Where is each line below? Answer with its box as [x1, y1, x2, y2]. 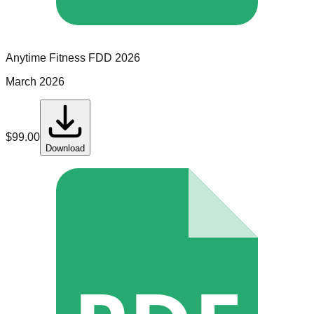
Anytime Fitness [6, 52, 86, 64]
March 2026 [6, 76, 64, 88]
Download [46, 143, 85, 154]
